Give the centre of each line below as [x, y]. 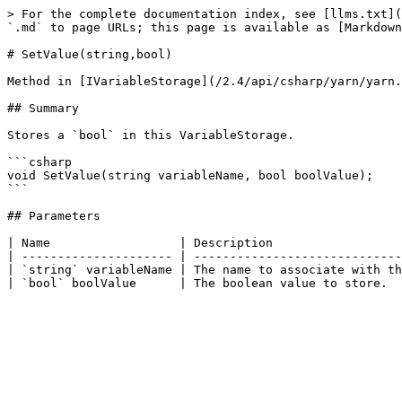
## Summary [43, 108]
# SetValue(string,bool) [90, 54]
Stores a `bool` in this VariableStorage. [151, 135]
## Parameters [54, 216]
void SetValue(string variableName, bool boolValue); [190, 175]
